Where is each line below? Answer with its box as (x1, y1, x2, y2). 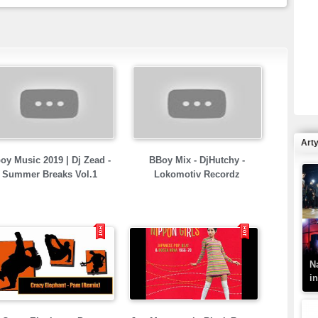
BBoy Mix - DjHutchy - (149, 155, 245, 166)
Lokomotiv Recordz (154, 169, 240, 180)
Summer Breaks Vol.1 (1, 169, 97, 180)
